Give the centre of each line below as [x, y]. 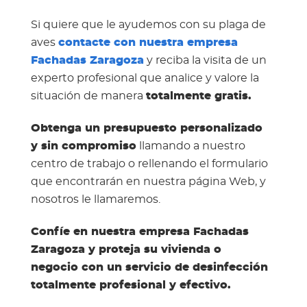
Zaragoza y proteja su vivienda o [126, 249]
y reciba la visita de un [205, 60]
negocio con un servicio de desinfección [149, 267]
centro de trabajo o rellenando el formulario [149, 163]
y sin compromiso [83, 146]
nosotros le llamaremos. [95, 199]
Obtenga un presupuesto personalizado [146, 128]
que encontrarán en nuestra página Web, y [148, 181]
